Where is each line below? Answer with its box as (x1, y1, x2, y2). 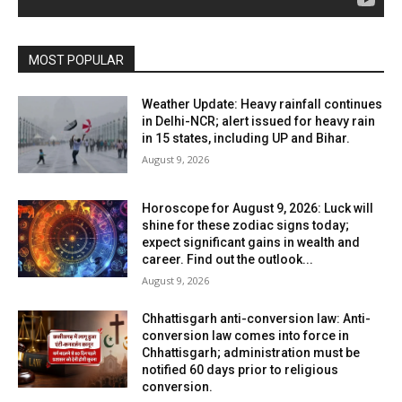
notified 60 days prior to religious (142, 362, 339, 377)
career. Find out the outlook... (142, 251, 314, 267)
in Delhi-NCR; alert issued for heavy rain (142, 114, 376, 129)
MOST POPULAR (29, 53, 124, 68)
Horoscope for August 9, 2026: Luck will (142, 200, 374, 215)
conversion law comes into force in (142, 328, 350, 343)
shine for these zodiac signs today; (142, 217, 350, 232)
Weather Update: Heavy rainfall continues (142, 97, 383, 112)
